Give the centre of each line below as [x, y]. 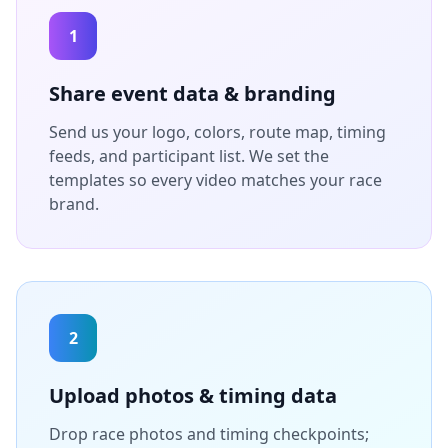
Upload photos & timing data [193, 395]
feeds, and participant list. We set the [189, 155]
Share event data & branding [192, 93]
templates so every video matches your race [215, 179]
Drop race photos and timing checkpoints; [209, 433]
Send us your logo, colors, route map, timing [217, 131]
